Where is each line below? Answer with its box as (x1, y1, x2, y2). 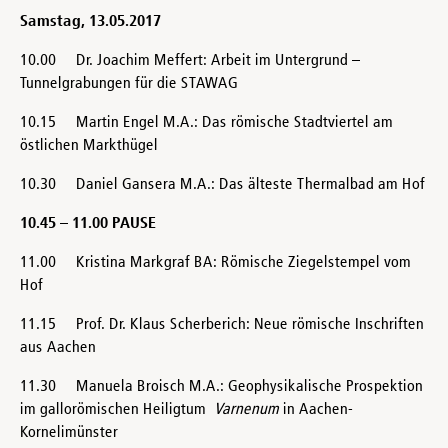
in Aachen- (279, 401, 353, 418)
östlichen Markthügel (20, 137, 158, 154)
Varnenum (214, 401, 279, 418)
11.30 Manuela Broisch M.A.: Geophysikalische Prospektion (20, 378, 423, 395)
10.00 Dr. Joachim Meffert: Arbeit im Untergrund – (20, 52, 360, 69)
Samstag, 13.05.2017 (20, 13, 161, 30)
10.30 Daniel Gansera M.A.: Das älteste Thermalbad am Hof (20, 176, 425, 193)
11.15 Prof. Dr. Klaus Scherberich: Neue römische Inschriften (20, 316, 424, 333)
